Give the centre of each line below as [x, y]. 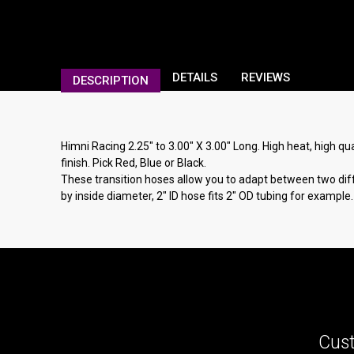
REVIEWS [265, 78]
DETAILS [195, 78]
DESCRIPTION [111, 81]
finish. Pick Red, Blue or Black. [134, 163]
